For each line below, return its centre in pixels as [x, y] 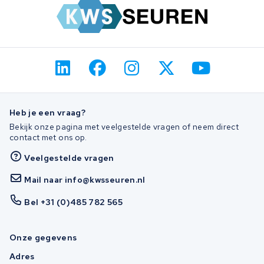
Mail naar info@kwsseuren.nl [85, 180]
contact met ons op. [48, 138]
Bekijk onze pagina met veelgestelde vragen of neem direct [124, 127]
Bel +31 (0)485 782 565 [73, 202]
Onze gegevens [43, 237]
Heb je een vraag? [47, 112]
